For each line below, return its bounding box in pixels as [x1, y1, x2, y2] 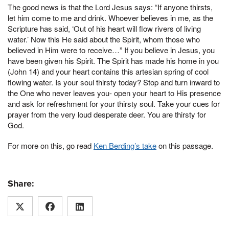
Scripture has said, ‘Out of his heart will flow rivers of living [8, 23, 201, 34]
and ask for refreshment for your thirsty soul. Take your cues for [8, 98, 220, 109]
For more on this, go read [8, 140, 94, 151]
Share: [8, 177, 34, 189]
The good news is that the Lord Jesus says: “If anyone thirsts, [8, 2, 213, 13]
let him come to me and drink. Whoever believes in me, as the [8, 12, 213, 24]
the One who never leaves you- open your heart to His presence [8, 87, 221, 99]
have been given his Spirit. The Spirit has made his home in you [8, 55, 219, 66]
